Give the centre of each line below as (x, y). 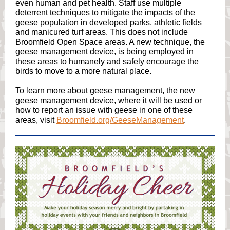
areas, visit (36, 120)
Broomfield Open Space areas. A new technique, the (110, 42)
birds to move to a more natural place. (83, 71)
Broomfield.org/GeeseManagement (120, 120)
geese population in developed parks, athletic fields (109, 22)
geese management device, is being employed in (104, 52)
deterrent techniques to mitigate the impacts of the (105, 13)
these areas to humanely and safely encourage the (107, 61)
